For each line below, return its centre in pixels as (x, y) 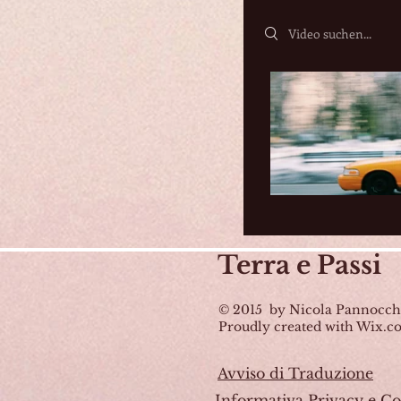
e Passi (336, 265)
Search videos (304, 28)
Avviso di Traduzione (295, 373)
